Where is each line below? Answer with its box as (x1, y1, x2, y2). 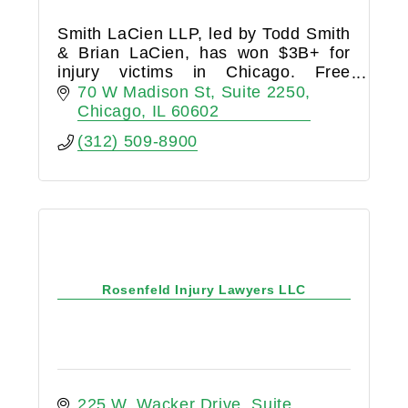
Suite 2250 (220, 82, 306, 101)
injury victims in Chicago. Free (56, 63, 352, 82)
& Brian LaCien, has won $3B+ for (56, 44, 352, 63)
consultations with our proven (56, 82, 352, 101)
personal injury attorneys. (56, 101, 256, 120)
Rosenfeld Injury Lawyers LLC (102, 282, 306, 298)
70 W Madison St (76, 82, 211, 101)
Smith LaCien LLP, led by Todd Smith (56, 25, 352, 44)
